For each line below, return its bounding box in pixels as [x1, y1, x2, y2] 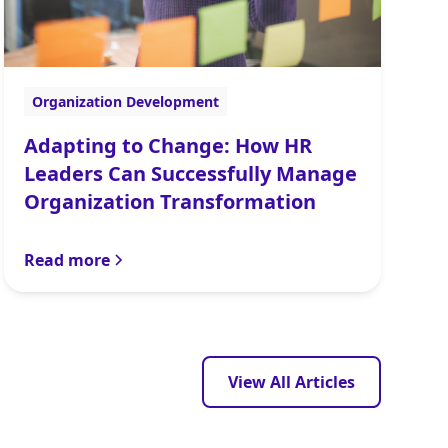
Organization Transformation [24, 188, 317, 216]
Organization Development [32, 92, 220, 112]
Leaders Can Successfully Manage [24, 160, 358, 188]
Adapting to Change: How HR [24, 132, 313, 160]
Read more [24, 249, 111, 272]
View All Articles [227, 371, 355, 394]
